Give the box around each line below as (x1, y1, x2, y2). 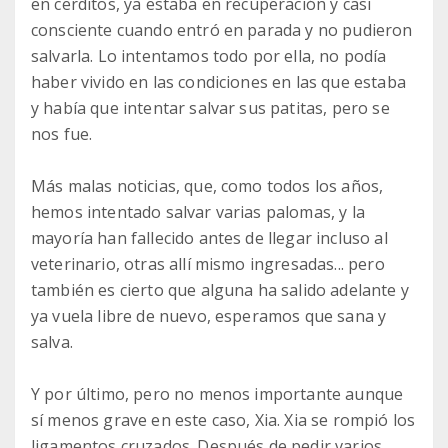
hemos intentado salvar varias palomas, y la (31, 200, 365, 223)
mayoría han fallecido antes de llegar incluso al (31, 226, 388, 249)
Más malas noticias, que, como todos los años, (31, 174, 384, 197)
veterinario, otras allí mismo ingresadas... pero (31, 252, 385, 275)
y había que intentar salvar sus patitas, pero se (31, 96, 390, 119)
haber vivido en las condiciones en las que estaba (31, 70, 406, 93)
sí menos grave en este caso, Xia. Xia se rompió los (31, 408, 416, 431)
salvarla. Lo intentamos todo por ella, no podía (31, 44, 387, 67)
